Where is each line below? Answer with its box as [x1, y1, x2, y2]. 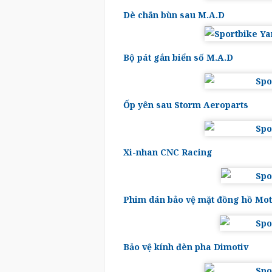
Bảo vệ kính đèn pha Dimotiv [123, 241, 248, 253]
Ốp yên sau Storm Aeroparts [123, 99, 248, 110]
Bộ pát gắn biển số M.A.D [123, 52, 233, 63]
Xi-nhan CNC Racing [123, 146, 212, 158]
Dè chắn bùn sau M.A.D [123, 9, 225, 21]
